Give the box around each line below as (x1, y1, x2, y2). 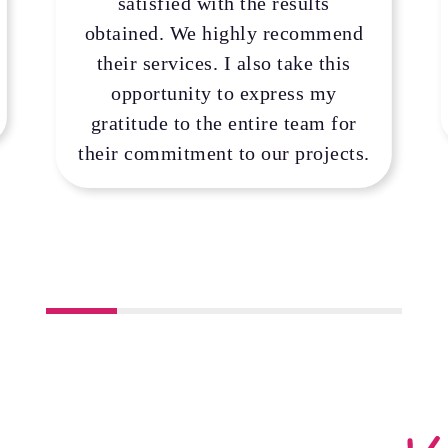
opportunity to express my (111, 81, 337, 104)
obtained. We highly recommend (84, 21, 364, 44)
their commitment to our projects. (78, 141, 370, 164)
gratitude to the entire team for (90, 111, 357, 134)
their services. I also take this (96, 51, 351, 74)
